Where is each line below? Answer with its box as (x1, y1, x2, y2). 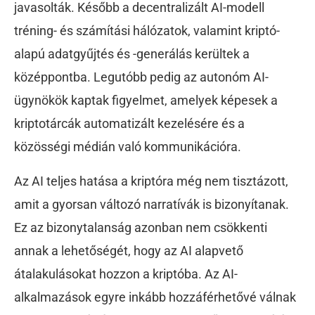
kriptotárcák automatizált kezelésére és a (14, 116, 245, 131)
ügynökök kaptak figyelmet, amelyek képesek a (14, 93, 278, 108)
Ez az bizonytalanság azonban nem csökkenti (14, 220, 267, 236)
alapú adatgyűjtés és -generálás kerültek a (14, 46, 250, 62)
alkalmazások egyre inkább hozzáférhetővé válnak (14, 290, 296, 305)
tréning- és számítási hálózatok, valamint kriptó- (14, 23, 280, 39)
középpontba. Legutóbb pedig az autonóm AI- (14, 70, 269, 85)
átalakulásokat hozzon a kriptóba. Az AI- (14, 266, 238, 282)
